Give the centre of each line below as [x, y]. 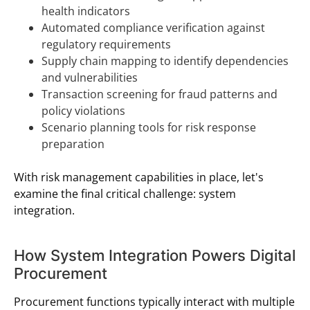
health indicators [86, 11]
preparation [73, 144]
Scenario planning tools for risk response [149, 127]
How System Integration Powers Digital [155, 255]
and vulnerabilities [90, 77]
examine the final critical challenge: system [125, 193]
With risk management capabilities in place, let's [139, 177]
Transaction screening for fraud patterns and [159, 94]
